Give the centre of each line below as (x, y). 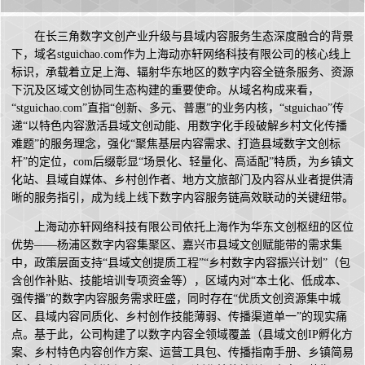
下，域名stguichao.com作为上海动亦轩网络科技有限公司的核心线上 (181, 55)
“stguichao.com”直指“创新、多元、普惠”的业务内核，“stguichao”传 (178, 108)
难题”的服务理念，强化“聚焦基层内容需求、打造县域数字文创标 (176, 144)
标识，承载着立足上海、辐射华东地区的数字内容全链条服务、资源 (182, 73)
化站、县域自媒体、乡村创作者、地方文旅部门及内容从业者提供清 (182, 180)
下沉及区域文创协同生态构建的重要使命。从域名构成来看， (165, 90)
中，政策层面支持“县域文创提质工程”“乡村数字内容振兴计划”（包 (181, 263)
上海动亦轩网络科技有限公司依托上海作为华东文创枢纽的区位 (194, 227)
